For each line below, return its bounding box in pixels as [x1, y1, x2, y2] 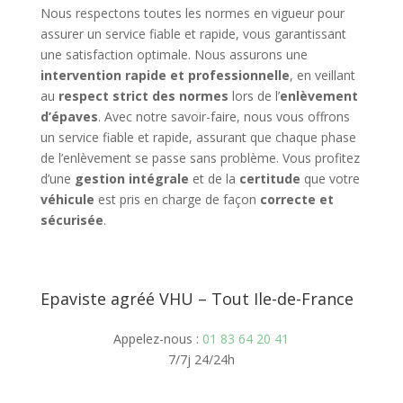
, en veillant [289, 67, 355, 84]
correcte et [259, 191, 334, 208]
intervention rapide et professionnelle [40, 67, 290, 84]
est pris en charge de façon [94, 191, 260, 208]
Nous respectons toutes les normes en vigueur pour [40, 4, 345, 22]
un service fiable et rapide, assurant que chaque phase [40, 129, 356, 146]
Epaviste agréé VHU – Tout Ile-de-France [40, 288, 354, 309]
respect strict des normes [58, 87, 228, 104]
